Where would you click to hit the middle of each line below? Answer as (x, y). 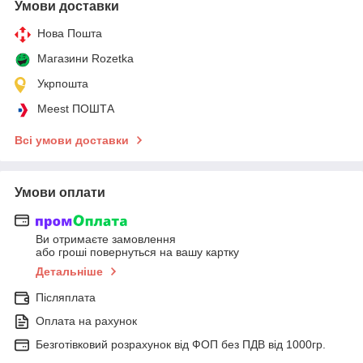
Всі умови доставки (72, 140)
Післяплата (66, 298)
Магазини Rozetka (85, 58)
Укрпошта (63, 83)
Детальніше (69, 272)
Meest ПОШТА (76, 108)
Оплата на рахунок (86, 321)
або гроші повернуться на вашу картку (137, 252)
